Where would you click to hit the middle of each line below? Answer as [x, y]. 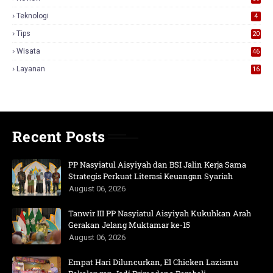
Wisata [28, 51]
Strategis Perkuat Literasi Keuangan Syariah [151, 176]
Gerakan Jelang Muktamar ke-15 [129, 225]
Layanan [31, 69]
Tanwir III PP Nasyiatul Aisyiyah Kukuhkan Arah [160, 213]
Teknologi [33, 16]
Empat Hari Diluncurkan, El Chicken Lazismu [153, 262]
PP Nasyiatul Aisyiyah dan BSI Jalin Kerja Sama [157, 164]
